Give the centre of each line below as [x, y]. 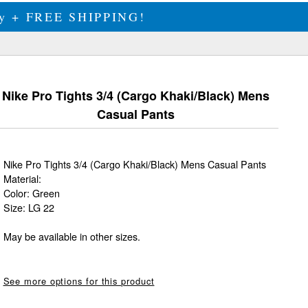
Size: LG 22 [29, 207]
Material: [22, 178]
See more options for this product [79, 281]
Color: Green [31, 193]
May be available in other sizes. [71, 236]
